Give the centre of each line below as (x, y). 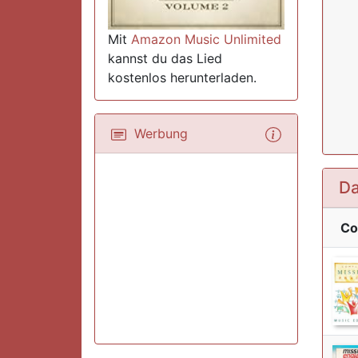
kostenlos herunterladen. (182, 78)
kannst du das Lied (165, 58)
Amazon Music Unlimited (206, 39)
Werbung (157, 133)
